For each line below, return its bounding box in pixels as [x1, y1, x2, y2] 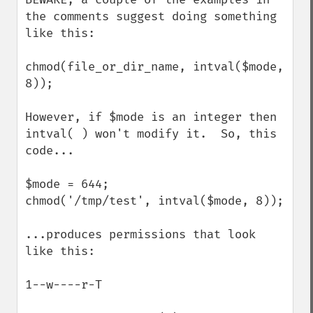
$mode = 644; [25, 177, 109, 191]
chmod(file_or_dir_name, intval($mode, [25, 59, 284, 74]
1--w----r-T [25, 277, 102, 292]
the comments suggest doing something [25, 9, 277, 24]
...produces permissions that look [25, 227, 256, 242]
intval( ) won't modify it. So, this [25, 126, 277, 141]
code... [25, 143, 74, 158]
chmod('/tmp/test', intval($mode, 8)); [25, 194, 284, 208]
